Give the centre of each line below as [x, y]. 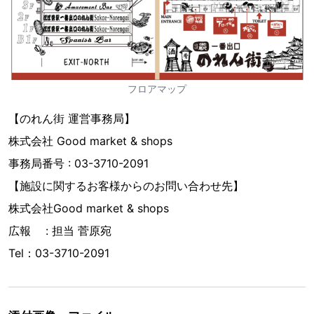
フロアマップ [157, 89]
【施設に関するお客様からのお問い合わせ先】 [126, 186]
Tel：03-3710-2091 [59, 253]
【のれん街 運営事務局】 [72, 119]
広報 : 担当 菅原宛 [60, 231]
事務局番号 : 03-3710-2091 [78, 164]
